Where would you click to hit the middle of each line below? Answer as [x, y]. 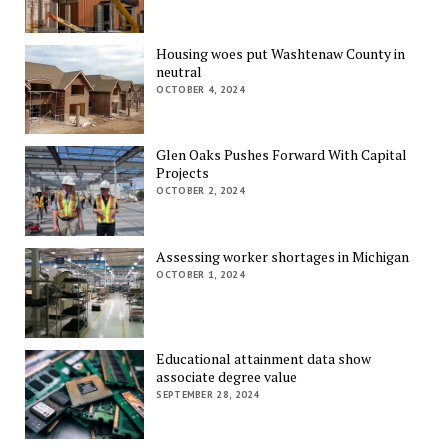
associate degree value [227, 376]
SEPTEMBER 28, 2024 [208, 394]
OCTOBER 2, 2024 [200, 191]
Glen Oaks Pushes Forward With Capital [282, 155]
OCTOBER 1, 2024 [200, 275]
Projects [183, 173]
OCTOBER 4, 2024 [200, 89]
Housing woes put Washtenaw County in [281, 53]
